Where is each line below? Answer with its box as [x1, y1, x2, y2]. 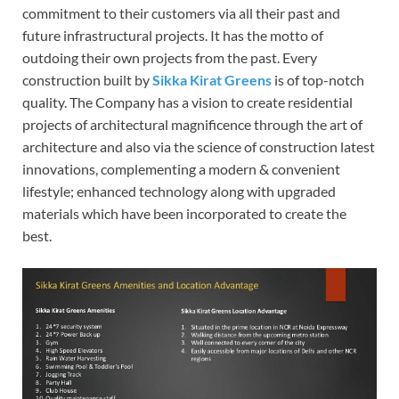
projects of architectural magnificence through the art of [22, 116, 362, 134]
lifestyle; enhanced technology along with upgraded [22, 183, 336, 200]
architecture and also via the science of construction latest [22, 138, 375, 156]
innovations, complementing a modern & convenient [22, 160, 340, 178]
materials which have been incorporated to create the [22, 205, 346, 223]
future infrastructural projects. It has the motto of [22, 27, 323, 45]
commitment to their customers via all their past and [22, 4, 340, 22]
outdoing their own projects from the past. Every [22, 49, 317, 67]
